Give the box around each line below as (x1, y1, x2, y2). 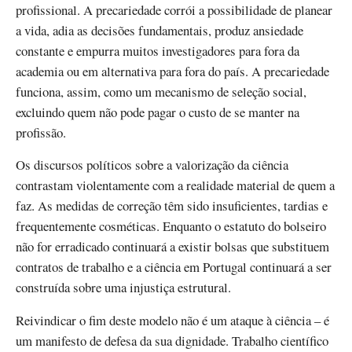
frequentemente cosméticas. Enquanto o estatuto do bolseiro (16, 217, 326, 236)
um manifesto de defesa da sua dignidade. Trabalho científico (16, 331, 328, 350)
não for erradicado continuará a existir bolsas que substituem (16, 237, 329, 256)
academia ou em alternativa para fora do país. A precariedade (16, 62, 329, 81)
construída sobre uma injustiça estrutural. (16, 278, 231, 297)
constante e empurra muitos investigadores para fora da (16, 42, 299, 60)
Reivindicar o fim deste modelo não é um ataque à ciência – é (16, 310, 329, 329)
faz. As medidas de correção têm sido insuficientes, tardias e (16, 196, 328, 215)
